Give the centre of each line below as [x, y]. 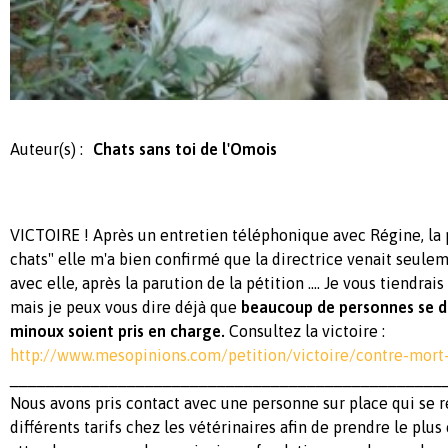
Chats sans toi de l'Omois [185, 149]
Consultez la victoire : [307, 331]
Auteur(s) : [46, 149]
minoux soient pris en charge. [119, 331]
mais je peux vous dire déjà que [125, 307]
